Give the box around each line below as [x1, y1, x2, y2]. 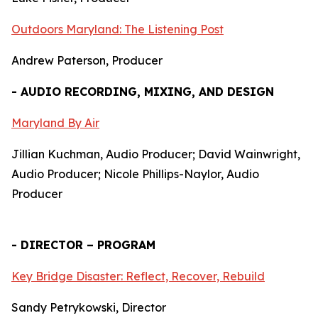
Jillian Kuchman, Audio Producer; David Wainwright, [11, 147, 300, 161]
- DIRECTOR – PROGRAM [11, 238, 155, 252]
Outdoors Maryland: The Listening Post [11, 22, 224, 36]
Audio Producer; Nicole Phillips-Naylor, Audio [11, 167, 259, 181]
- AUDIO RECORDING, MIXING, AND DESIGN [11, 84, 274, 99]
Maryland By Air [11, 116, 99, 130]
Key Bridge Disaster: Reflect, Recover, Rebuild [11, 269, 265, 283]
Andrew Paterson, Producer [11, 53, 163, 67]
